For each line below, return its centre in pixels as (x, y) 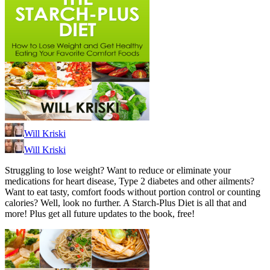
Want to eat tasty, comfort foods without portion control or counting (133, 192)
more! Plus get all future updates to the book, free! (100, 214)
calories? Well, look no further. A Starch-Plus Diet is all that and (126, 203)
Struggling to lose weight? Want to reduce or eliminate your (118, 171)
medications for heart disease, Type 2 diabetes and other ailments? (130, 181)
